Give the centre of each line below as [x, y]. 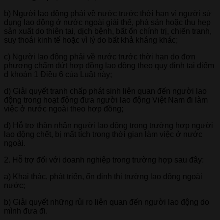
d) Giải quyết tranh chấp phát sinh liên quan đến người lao [105, 91]
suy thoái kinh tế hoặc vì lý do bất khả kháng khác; [91, 40]
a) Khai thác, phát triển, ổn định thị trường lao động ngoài [103, 177]
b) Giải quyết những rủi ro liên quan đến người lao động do [107, 202]
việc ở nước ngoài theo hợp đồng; [64, 109]
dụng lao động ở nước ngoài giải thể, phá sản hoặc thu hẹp [107, 23]
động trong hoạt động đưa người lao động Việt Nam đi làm [106, 100]
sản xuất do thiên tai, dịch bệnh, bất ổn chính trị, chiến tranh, [108, 31]
